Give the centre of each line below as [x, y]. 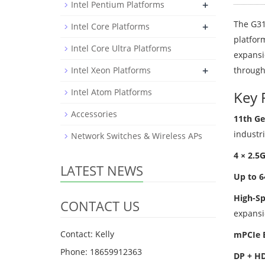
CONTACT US [100, 206]
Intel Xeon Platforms [111, 70]
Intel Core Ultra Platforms [121, 48]
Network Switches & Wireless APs [137, 136]
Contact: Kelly [87, 234]
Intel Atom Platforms [112, 92]
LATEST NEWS [102, 170]
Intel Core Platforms [110, 26]
